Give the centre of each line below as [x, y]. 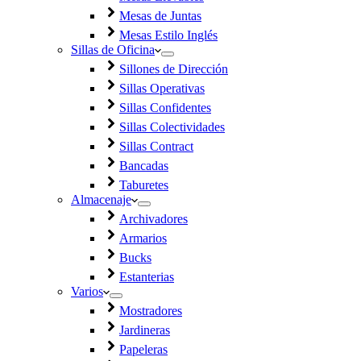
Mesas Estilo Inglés [168, 35]
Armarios [143, 238]
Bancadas [144, 166]
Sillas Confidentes [165, 108]
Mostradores [151, 311]
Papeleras [143, 349]
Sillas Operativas [162, 88]
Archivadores [154, 219]
